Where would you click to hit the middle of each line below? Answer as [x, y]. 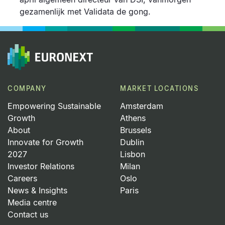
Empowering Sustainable [54, 106]
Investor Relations [41, 166]
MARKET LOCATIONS [159, 89]
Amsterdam [142, 106]
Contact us [28, 215]
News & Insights [37, 191]
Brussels [136, 130]
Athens [133, 118]
